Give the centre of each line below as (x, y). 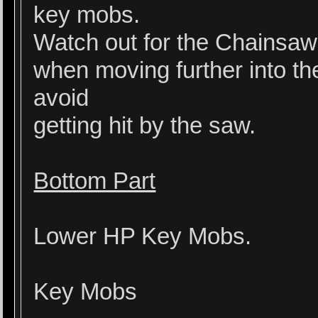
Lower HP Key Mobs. (143, 236)
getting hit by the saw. (145, 126)
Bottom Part (95, 181)
